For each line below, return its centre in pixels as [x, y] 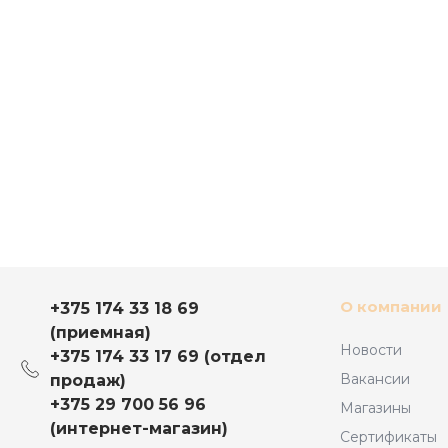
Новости [371, 350]
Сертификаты [388, 437]
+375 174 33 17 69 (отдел [158, 356]
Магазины [375, 408]
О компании [391, 306]
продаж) [88, 380]
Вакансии [375, 379]
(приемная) [100, 332]
